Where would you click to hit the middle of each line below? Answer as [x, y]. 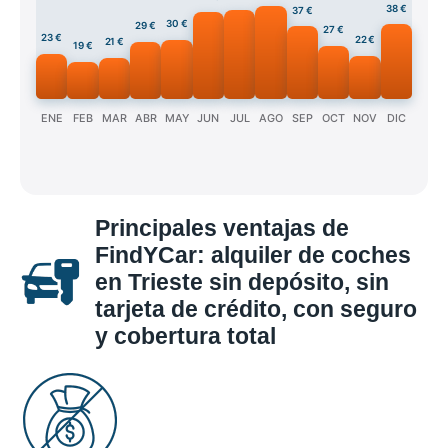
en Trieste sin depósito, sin [242, 282]
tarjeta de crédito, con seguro [256, 309]
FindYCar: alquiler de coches [253, 255]
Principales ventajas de [222, 228]
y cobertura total [185, 336]
